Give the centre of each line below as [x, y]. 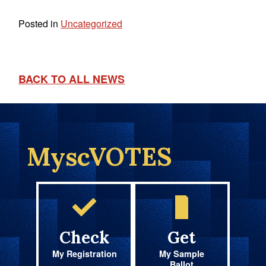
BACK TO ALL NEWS [72, 79]
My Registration [84, 253]
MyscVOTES [99, 156]
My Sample [181, 253]
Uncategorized [92, 23]
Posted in [40, 23]
